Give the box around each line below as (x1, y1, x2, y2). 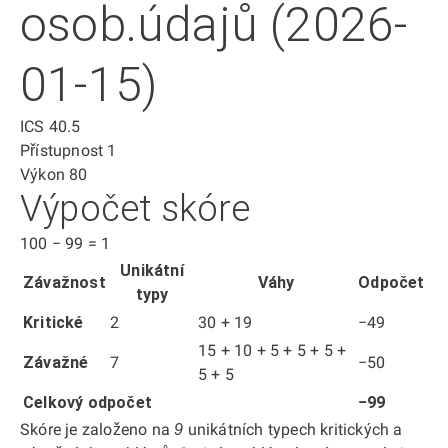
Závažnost (23, 273, 106, 292)
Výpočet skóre (20, 188, 251, 230)
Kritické (23, 313, 84, 332)
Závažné (23, 353, 89, 372)
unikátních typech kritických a (183, 420, 403, 439)
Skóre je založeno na (20, 420, 175, 439)
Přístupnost (20, 141, 104, 160)
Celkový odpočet (23, 393, 152, 412)
